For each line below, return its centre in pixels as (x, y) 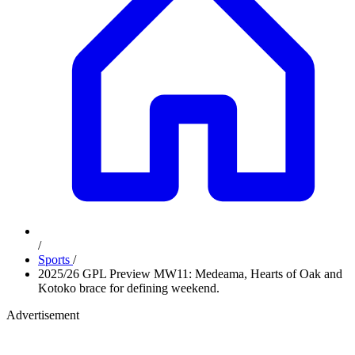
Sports (55, 260)
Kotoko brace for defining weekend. (129, 288)
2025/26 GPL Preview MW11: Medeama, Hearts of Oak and (190, 274)
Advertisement (43, 315)
